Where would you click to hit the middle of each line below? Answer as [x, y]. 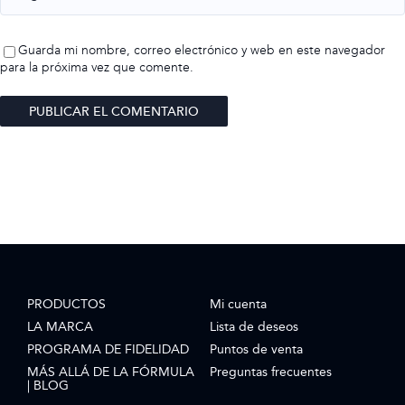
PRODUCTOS [66, 304]
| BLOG [47, 386]
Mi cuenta [238, 304]
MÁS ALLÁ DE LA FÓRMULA [110, 372]
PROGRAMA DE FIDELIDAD [108, 349]
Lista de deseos [254, 327]
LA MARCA [60, 327]
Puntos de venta [256, 349]
